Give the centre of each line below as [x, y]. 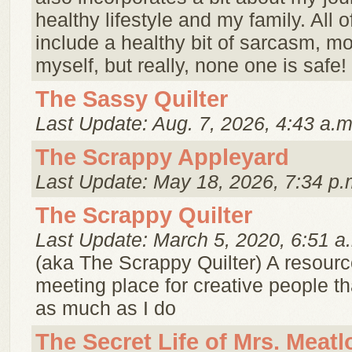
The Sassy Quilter [132, 99]
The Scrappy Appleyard [162, 157]
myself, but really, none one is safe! [191, 65]
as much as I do [106, 308]
